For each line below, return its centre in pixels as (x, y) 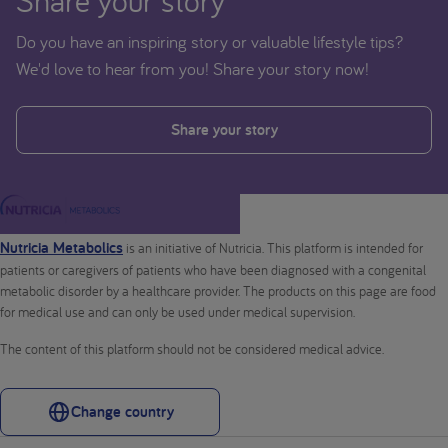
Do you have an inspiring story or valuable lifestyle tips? (209, 41)
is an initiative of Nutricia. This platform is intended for (273, 248)
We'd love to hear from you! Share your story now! (192, 68)
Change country (122, 412)
